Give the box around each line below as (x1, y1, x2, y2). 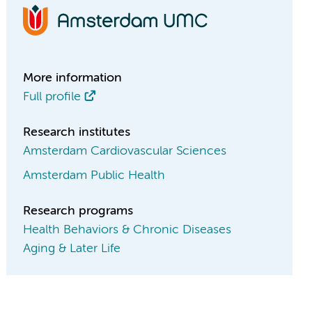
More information (23, 72, 123, 84)
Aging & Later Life (23, 242, 121, 255)
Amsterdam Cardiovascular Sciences (23, 145, 227, 157)
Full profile (23, 91, 81, 103)
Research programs (23, 205, 134, 217)
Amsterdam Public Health (23, 169, 166, 182)
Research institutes (23, 126, 131, 139)
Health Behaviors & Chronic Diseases (23, 224, 232, 236)
